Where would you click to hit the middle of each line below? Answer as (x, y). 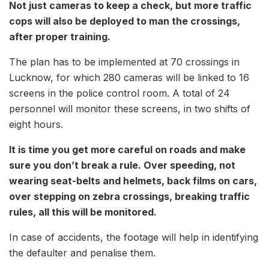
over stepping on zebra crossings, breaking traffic (129, 197)
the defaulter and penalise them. (82, 253)
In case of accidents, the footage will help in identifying (134, 237)
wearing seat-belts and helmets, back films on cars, (133, 181)
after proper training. (60, 37)
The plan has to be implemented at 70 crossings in (124, 62)
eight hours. (36, 125)
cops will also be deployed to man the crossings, (125, 21)
